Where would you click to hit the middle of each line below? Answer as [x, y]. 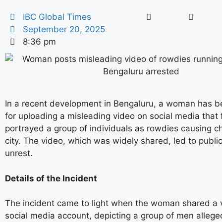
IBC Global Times [57, 17]
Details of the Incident [51, 178]
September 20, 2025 [64, 29]
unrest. [19, 153]
